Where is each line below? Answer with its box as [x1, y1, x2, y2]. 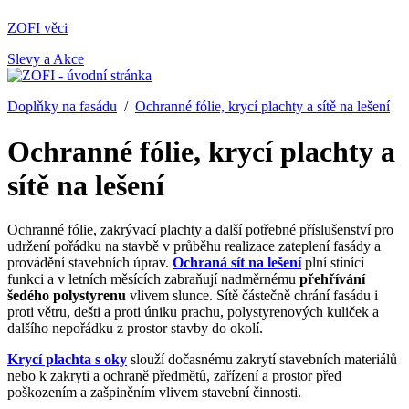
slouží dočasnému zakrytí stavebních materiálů [127, 351, 397, 368]
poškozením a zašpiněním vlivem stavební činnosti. [7, 384, 301, 401]
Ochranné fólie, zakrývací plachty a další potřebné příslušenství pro [7, 222, 393, 238]
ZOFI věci [7, 20, 68, 37]
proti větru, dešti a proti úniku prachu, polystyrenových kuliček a [7, 304, 379, 320]
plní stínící [301, 255, 364, 271]
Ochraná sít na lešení [173, 255, 301, 271]
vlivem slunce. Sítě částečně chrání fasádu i [126, 288, 378, 304]
